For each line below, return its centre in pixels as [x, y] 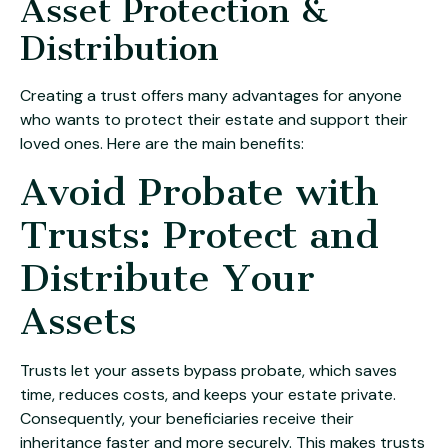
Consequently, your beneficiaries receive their [187, 418]
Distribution [119, 49]
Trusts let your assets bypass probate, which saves [208, 370]
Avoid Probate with [199, 191]
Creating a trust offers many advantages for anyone [211, 96]
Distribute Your [167, 277]
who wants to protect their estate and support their [214, 120]
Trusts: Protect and [199, 234]
